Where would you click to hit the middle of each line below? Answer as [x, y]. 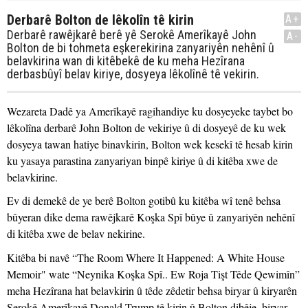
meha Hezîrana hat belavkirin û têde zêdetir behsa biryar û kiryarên [152, 290]
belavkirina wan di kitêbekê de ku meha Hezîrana [126, 61]
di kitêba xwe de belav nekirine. [76, 233]
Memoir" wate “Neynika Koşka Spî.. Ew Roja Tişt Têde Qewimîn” [153, 274]
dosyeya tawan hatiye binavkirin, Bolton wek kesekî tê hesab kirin [150, 144]
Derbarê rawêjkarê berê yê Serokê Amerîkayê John [132, 35]
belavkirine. [32, 177]
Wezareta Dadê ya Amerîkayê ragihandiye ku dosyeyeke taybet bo [150, 111]
